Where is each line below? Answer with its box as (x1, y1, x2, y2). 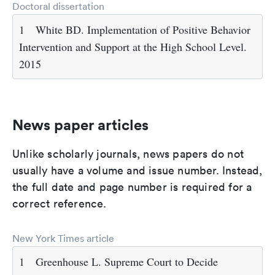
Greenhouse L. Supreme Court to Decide (36, 254, 218, 269)
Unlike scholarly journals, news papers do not (12, 147, 244, 161)
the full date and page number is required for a (12, 180, 252, 194)
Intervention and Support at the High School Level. (19, 39, 247, 54)
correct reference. (12, 196, 107, 211)
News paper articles (12, 115, 149, 134)
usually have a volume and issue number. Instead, (12, 163, 263, 177)
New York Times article (12, 232, 114, 244)
